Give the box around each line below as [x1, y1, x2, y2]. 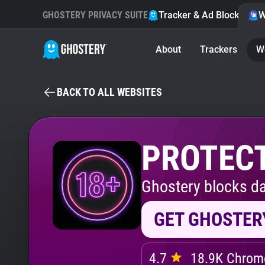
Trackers [200, 44, 237, 55]
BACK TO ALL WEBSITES [57, 86, 162, 98]
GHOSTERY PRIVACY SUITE [43, 9, 148, 21]
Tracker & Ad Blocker [159, 9, 248, 21]
